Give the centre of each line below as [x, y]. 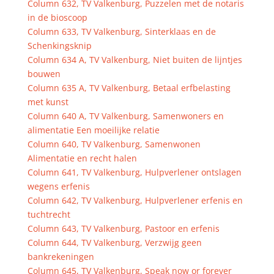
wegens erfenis [58, 186]
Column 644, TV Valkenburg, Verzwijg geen [114, 243]
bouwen [44, 74]
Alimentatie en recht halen [82, 158]
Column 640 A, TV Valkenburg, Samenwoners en [125, 116]
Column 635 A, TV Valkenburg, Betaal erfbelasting [129, 88]
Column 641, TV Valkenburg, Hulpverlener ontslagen [134, 172]
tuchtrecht [49, 214]
